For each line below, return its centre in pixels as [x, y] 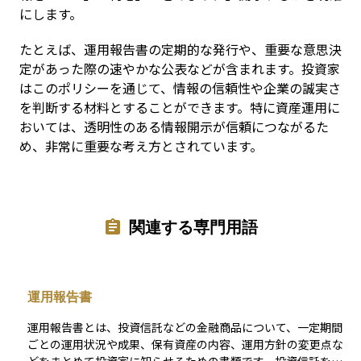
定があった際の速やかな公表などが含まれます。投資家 [180, 68]
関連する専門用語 [193, 227]
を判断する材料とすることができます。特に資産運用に [180, 107]
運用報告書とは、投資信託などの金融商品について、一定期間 [185, 328]
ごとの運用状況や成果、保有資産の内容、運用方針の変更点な [185, 344]
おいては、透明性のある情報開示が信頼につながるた [174, 127]
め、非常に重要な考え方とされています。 [141, 146]
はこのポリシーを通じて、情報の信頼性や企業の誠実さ [180, 88]
